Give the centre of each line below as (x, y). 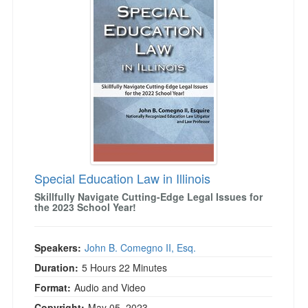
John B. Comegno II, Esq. (140, 247)
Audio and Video (110, 287)
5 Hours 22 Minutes (124, 267)
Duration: (56, 267)
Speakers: (58, 247)
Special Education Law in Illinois (122, 178)
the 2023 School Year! (85, 207)
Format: (53, 287)
